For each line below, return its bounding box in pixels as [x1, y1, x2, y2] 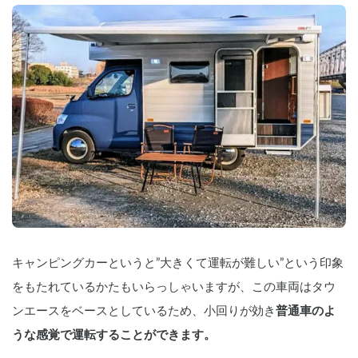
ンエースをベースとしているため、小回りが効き [12, 304, 276, 317]
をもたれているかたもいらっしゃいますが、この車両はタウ [12, 280, 336, 293]
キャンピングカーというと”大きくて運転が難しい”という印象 [12, 257, 344, 269]
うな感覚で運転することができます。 [12, 328, 216, 341]
